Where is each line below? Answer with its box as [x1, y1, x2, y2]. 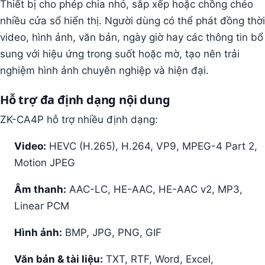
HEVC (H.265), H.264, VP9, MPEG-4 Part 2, [46, 140, 257, 152]
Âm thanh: [14, 183, 66, 195]
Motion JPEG [14, 156, 75, 169]
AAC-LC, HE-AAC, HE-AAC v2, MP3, [66, 183, 243, 195]
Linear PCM [14, 199, 69, 212]
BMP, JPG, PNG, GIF [62, 226, 161, 238]
